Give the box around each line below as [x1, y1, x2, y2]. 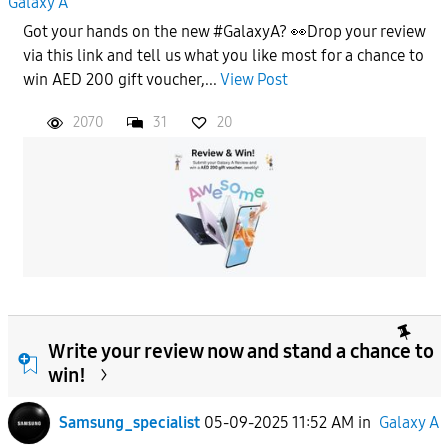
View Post [219, 69, 288, 89]
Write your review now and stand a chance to [47, 338, 434, 363]
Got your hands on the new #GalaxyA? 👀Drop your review [22, 21, 425, 41]
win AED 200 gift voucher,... [22, 69, 220, 89]
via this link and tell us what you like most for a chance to [22, 45, 424, 65]
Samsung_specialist [58, 412, 200, 432]
